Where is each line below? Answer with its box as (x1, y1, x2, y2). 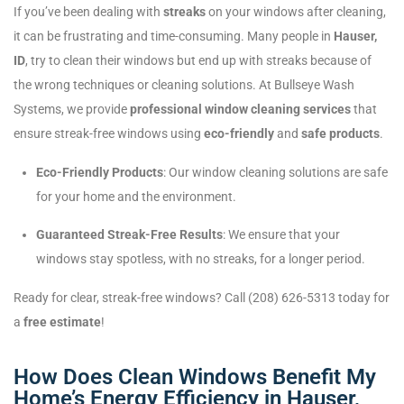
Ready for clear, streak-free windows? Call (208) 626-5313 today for (14, 290, 390, 306)
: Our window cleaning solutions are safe (163, 165, 388, 180)
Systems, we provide (14, 102, 130, 117)
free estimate (23, 315, 101, 330)
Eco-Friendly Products (36, 165, 163, 180)
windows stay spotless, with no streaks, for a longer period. (36, 252, 365, 267)
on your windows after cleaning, (206, 5, 386, 20)
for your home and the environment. (36, 189, 236, 205)
